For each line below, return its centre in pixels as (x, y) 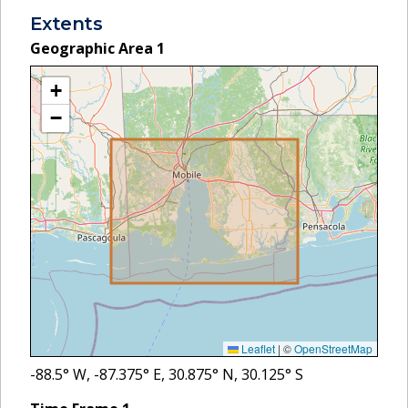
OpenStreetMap (333, 348)
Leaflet (257, 348)
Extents (66, 23)
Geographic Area (93, 48)
